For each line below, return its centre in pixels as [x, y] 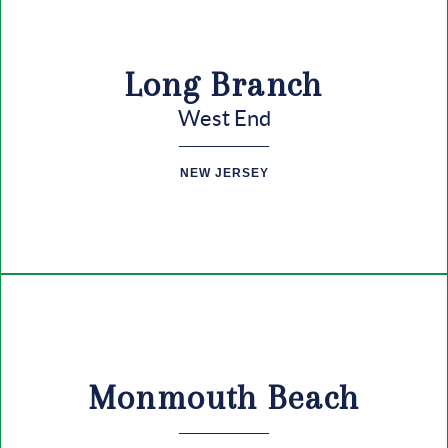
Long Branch [224, 84]
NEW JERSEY [224, 173]
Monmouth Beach [224, 397]
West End [224, 118]
